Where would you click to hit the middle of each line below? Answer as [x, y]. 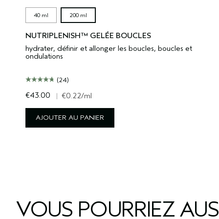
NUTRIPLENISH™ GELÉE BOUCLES [88, 35]
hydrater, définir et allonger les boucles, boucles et [109, 48]
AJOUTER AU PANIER [70, 117]
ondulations [44, 56]
